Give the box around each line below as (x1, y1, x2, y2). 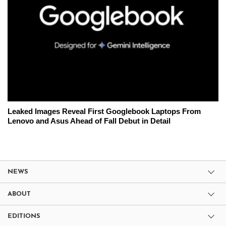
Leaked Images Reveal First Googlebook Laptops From (8, 106, 201, 116)
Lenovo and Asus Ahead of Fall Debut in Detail (8, 116, 171, 125)
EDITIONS (8, 212, 40, 219)
